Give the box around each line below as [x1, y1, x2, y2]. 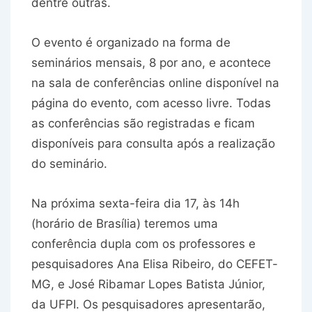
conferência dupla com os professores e [31, 237, 256, 251]
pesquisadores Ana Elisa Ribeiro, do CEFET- [31, 257, 278, 272]
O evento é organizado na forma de [31, 36, 231, 50]
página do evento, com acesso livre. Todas [31, 96, 271, 111]
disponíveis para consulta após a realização [31, 136, 275, 151]
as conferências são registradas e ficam [31, 116, 255, 131]
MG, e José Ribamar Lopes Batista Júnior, [31, 277, 265, 292]
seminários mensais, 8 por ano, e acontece [31, 56, 271, 70]
